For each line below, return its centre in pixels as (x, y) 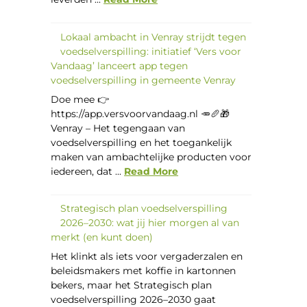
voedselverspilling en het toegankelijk (142, 142)
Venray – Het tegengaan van (118, 128)
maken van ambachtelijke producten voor (151, 157)
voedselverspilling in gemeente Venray (144, 80)
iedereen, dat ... (88, 171)
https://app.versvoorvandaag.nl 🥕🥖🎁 (140, 113)
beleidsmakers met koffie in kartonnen (144, 270)
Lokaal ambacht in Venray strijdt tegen (153, 37)
